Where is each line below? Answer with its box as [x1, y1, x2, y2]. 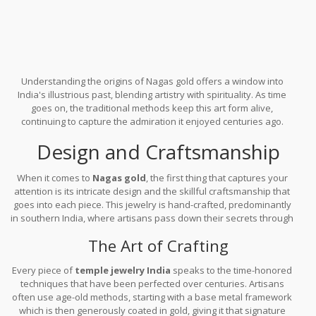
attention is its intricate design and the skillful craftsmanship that [14, 184, 291, 197]
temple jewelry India [75, 263, 171, 276]
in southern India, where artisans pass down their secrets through [11, 211, 294, 224]
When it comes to [16, 171, 92, 184]
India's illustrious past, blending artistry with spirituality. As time [18, 87, 287, 101]
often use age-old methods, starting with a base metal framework [12, 290, 293, 303]
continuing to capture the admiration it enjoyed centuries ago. [20, 114, 284, 128]
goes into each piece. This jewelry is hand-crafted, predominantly [13, 197, 291, 211]
